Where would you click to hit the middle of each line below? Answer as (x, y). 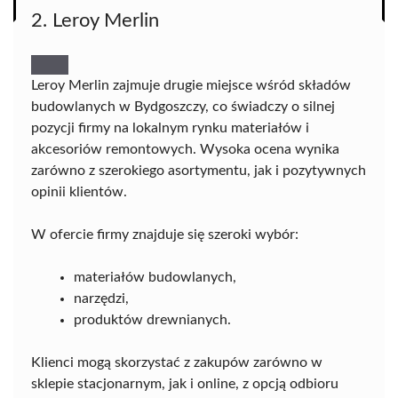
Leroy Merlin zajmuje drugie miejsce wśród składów (191, 86)
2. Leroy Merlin (95, 21)
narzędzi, (101, 299)
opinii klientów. (79, 192)
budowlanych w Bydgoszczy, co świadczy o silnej (183, 107)
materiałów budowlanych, (155, 278)
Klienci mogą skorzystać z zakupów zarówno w (177, 363)
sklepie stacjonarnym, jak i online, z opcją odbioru (185, 384)
